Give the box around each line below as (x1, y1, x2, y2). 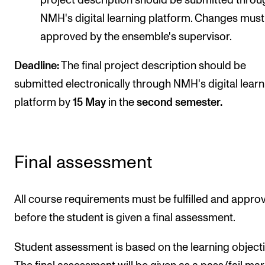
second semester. (134, 97, 222, 109)
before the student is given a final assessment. (14, 212, 235, 224)
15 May (73, 97, 108, 109)
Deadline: (14, 60, 59, 72)
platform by (14, 97, 73, 109)
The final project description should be (59, 60, 246, 72)
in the (108, 97, 134, 109)
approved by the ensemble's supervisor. (40, 31, 232, 43)
